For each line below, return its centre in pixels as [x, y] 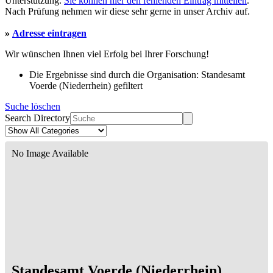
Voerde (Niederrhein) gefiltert [86, 86]
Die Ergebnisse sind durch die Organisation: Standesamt [137, 75]
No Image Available [50, 154]
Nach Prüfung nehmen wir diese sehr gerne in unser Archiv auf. [127, 12]
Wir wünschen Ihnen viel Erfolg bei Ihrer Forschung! [107, 54]
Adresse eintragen [49, 34]
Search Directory [37, 118]
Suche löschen [33, 107]
